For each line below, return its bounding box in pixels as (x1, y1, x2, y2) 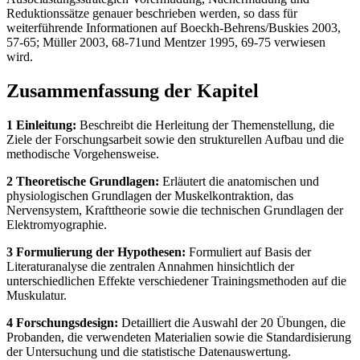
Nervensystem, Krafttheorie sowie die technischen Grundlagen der (6, 202, 343, 217)
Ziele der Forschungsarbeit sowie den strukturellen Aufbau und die (6, 132, 344, 146)
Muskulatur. (6, 288, 67, 302)
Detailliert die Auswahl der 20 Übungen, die (118, 315, 346, 329)
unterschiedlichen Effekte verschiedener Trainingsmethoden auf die (6, 273, 346, 288)
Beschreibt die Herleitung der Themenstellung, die (76, 117, 334, 132)
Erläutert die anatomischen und (159, 174, 319, 188)
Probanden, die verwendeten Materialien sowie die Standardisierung (6, 329, 351, 344)
